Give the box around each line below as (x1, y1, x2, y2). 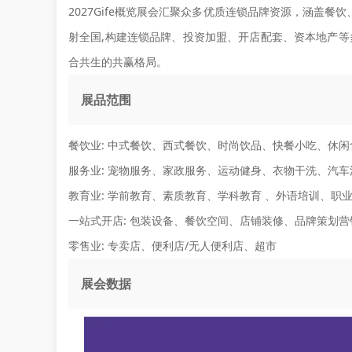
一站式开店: (68, 213, 126, 228)
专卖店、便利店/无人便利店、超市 (104, 238, 277, 253)
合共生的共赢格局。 (68, 54, 167, 69)
